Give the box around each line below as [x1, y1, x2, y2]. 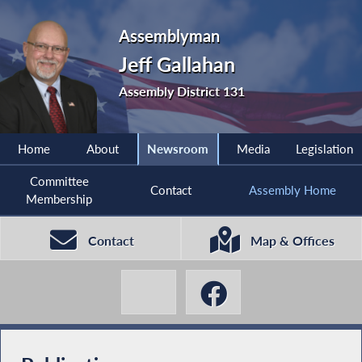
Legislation [296, 141, 354, 157]
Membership [26, 192, 93, 207]
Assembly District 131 [119, 82, 246, 99]
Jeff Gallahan [119, 52, 236, 77]
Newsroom [147, 141, 209, 157]
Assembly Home [248, 183, 336, 198]
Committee [29, 174, 89, 189]
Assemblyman [119, 26, 221, 45]
